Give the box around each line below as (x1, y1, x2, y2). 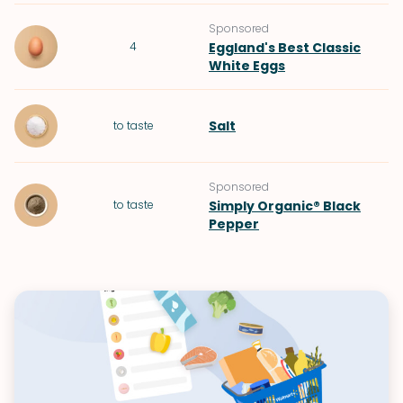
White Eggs (209, 57, 285, 75)
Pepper (209, 215, 259, 233)
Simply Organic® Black (209, 197, 361, 215)
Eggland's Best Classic (209, 39, 361, 57)
